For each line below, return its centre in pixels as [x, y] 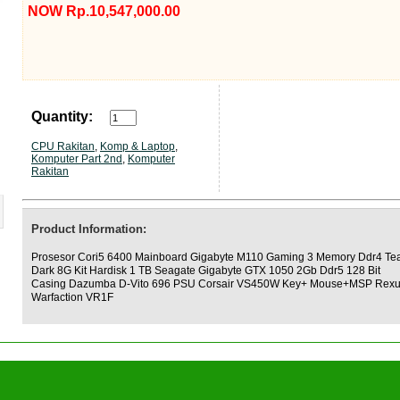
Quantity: [62, 117]
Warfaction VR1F [72, 297]
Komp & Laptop [137, 146]
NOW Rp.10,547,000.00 [104, 11]
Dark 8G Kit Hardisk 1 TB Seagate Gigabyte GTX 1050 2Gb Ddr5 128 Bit [206, 271]
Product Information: [89, 229]
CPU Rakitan [63, 146]
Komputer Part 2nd [77, 159]
